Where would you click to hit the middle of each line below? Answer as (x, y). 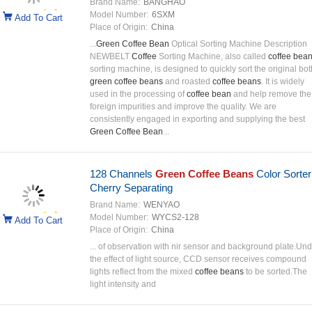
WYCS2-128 (175, 217)
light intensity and (123, 284)
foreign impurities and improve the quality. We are (183, 107)
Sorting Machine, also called (212, 56)
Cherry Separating (131, 188)
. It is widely (282, 81)
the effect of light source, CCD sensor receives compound (198, 259)
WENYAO (161, 205)
